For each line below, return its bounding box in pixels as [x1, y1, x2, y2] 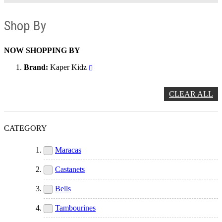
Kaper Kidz [50, 63, 87, 71]
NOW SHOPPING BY [4, 46, 80, 55]
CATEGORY [4, 124, 47, 132]
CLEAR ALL [169, 90, 213, 98]
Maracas [55, 146, 81, 154]
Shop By [4, 18, 46, 34]
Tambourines [55, 204, 96, 212]
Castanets [55, 165, 85, 173]
